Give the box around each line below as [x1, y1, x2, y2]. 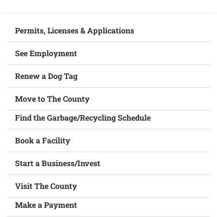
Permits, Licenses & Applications [15, 25, 135, 35]
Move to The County [15, 93, 90, 104]
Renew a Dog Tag [15, 71, 78, 81]
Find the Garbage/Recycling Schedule [15, 112, 151, 123]
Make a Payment [15, 200, 77, 210]
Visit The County [15, 181, 77, 191]
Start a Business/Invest [15, 158, 101, 168]
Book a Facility [15, 135, 71, 145]
